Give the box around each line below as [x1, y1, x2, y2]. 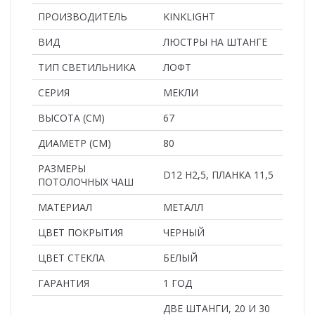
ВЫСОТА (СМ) [38, 110, 105, 124]
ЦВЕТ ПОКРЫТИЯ [38, 225, 123, 239]
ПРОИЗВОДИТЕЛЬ [38, 9, 127, 23]
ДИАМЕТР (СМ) [38, 136, 111, 150]
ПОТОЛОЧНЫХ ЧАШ [38, 174, 134, 188]
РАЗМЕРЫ [38, 161, 86, 175]
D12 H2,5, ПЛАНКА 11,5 [163, 167, 274, 181]
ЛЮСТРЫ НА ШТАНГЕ [163, 34, 267, 49]
